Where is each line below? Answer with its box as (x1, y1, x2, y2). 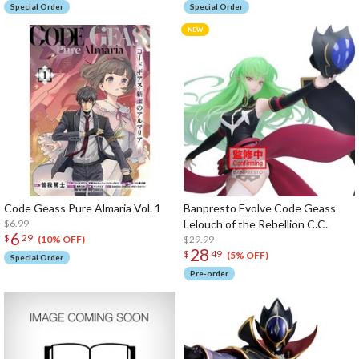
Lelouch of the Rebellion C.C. (184, 217, 328, 231)
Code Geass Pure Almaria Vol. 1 (4, 201, 161, 215)
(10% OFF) (37, 233, 85, 246)
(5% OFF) (226, 249, 268, 262)
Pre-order (189, 268, 228, 278)
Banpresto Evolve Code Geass (184, 201, 336, 215)
